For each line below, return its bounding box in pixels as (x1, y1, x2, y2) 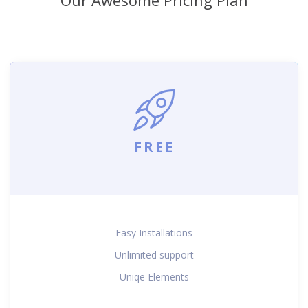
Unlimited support (114, 247, 194, 261)
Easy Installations (115, 225, 192, 239)
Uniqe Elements (119, 269, 189, 283)
